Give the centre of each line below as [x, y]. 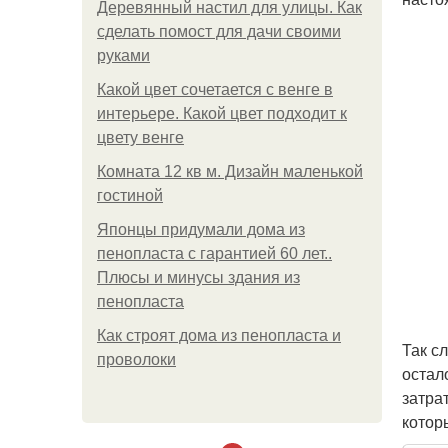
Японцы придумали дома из [201, 229]
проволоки [136, 359]
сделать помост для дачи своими [219, 31]
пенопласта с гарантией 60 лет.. [214, 253]
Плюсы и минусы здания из [198, 277]
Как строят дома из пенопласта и [219, 335]
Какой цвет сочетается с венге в [215, 89]
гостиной [130, 195]
